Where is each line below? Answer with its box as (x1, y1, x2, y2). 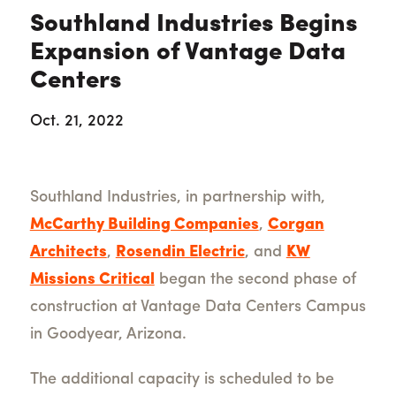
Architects (29, 244, 107, 262)
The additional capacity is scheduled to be (29, 371, 334, 389)
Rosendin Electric (115, 244, 245, 262)
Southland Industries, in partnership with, (29, 189, 325, 207)
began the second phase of (154, 271, 356, 289)
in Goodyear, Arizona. (29, 326, 187, 344)
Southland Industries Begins (29, 12, 357, 38)
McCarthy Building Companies (29, 217, 259, 234)
